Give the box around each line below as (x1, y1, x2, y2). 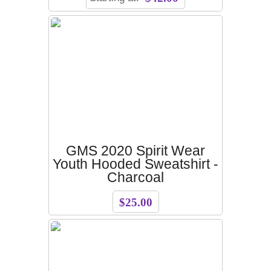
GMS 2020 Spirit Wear (66, 143, 205, 158)
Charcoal (107, 169, 164, 185)
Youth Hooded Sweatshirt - (53, 156, 218, 172)
